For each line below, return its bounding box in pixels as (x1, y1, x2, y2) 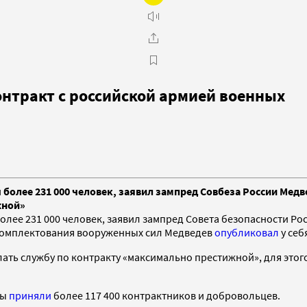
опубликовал (214, 225, 279, 239)
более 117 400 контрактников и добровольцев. (51, 288, 280, 302)
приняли (9, 288, 51, 302)
